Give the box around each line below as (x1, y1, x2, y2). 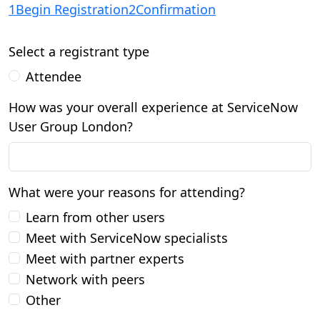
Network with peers (26, 271, 145, 288)
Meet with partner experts (26, 250, 184, 267)
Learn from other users (26, 209, 165, 226)
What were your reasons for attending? (9, 184, 245, 201)
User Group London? (9, 118, 133, 135)
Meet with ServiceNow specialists (26, 229, 228, 246)
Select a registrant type (9, 43, 149, 60)
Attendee (26, 68, 81, 85)
